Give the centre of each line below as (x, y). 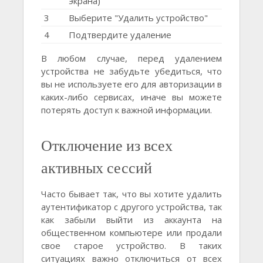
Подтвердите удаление (120, 35)
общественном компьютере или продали (131, 233)
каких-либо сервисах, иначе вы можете (131, 97)
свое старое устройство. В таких (131, 246)
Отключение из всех (107, 145)
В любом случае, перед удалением (131, 58)
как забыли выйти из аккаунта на (131, 220)
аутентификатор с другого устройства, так (131, 207)
